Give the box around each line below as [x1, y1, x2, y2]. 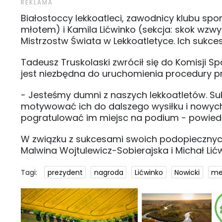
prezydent [47, 167, 83, 177]
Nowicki [174, 167, 200, 177]
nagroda [94, 167, 123, 177]
